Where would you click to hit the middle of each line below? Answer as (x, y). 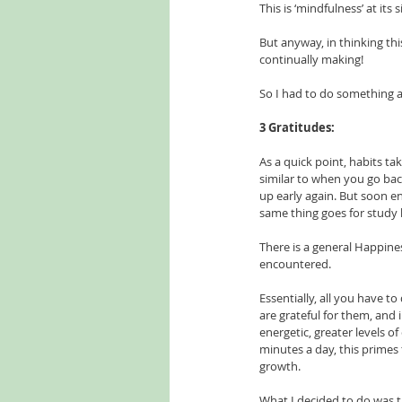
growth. (281, 366)
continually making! (311, 59)
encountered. (295, 264)
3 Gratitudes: (297, 127)
